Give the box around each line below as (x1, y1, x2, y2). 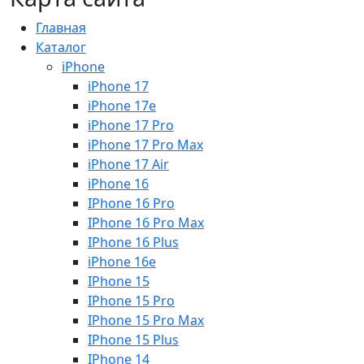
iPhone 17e (88, 96, 156, 115)
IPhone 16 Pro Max (88, 213, 204, 232)
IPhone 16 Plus (88, 232, 179, 251)
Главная (36, 18, 86, 37)
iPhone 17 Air (88, 154, 169, 173)
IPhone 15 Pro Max (88, 310, 204, 329)
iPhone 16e (88, 252, 156, 271)
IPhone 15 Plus (88, 330, 179, 349)
